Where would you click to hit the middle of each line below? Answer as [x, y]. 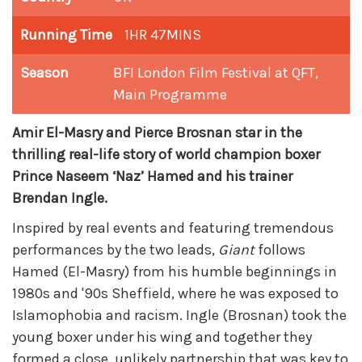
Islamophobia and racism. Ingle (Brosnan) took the [179, 316]
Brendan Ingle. [60, 198]
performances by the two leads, [115, 250]
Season [44, 73]
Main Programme [170, 95]
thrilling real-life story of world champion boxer [166, 155]
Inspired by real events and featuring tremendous [173, 228]
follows [280, 250]
